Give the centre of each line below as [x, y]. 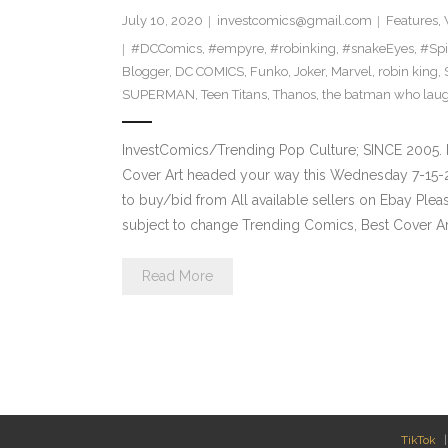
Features [411, 21]
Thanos [294, 95]
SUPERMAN [158, 95]
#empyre [235, 49]
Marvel [351, 72]
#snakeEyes [377, 49]
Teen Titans [233, 95]
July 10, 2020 [162, 21]
